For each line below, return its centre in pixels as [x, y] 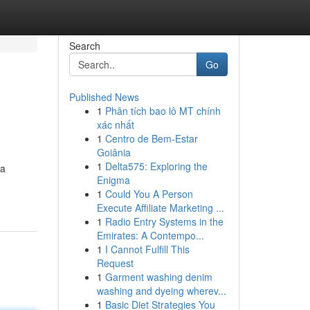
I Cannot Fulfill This [147, 249]
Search [84, 46]
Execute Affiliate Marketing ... [160, 208]
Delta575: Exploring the [156, 166]
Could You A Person [149, 194]
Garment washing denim [158, 277]
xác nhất [115, 125]
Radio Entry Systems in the [164, 221]
